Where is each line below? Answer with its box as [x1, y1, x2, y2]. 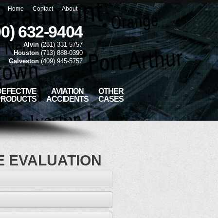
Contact [33, 5, 53, 12]
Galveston [9, 57, 39, 65]
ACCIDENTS [46, 95, 89, 103]
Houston [14, 49, 39, 56]
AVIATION [51, 87, 84, 95]
